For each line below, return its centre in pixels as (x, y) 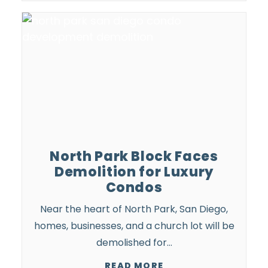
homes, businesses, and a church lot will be (134, 226)
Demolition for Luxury (134, 172)
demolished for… (134, 243)
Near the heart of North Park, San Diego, (134, 209)
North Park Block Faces (134, 156)
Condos (134, 188)
